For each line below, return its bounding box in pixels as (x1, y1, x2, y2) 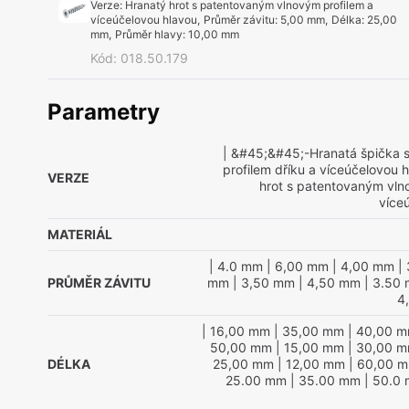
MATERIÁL (47, 226, 112, 242)
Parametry (47, 99, 160, 125)
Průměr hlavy (115, 27, 184, 41)
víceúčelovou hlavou (90, 13, 198, 26)
